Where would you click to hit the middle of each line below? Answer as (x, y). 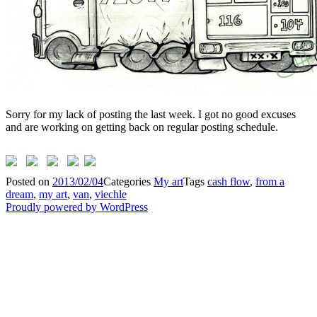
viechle (111, 194)
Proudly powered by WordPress (77, 207)
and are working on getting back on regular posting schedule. (142, 127)
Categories (128, 181)
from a (270, 181)
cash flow (229, 181)
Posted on (29, 181)
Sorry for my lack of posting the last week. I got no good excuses (151, 114)
